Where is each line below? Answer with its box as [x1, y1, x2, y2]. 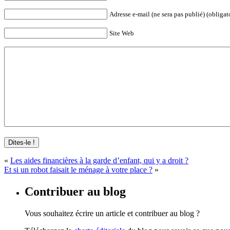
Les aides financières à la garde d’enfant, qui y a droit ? [10, 156, 188, 165]
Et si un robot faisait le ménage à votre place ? [4, 165, 152, 174]
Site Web [109, 29, 134, 37]
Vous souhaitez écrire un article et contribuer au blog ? [25, 208, 200, 218]
